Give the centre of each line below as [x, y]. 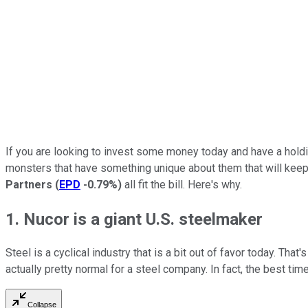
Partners [29, 184]
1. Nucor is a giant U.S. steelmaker [134, 219]
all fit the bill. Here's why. [182, 184]
